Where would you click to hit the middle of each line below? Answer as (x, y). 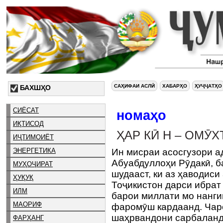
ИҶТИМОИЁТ (33, 137)
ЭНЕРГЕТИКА (34, 150)
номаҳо (141, 115)
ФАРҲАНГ (28, 218)
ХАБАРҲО (175, 86)
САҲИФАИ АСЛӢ (134, 86)
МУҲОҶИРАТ (33, 164)
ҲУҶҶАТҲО (208, 86)
